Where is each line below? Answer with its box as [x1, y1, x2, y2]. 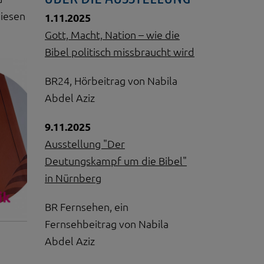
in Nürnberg [45, 172, 101, 184]
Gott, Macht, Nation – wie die [45, 29, 180, 41]
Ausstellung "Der [45, 138, 125, 150]
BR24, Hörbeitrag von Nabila [45, 75, 177, 87]
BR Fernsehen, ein [45, 201, 128, 213]
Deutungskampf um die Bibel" [45, 155, 187, 167]
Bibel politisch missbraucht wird [45, 46, 194, 58]
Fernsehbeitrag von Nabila [45, 218, 169, 230]
